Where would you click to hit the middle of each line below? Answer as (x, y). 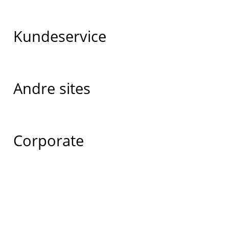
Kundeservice (60, 36)
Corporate (48, 141)
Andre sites (52, 88)
